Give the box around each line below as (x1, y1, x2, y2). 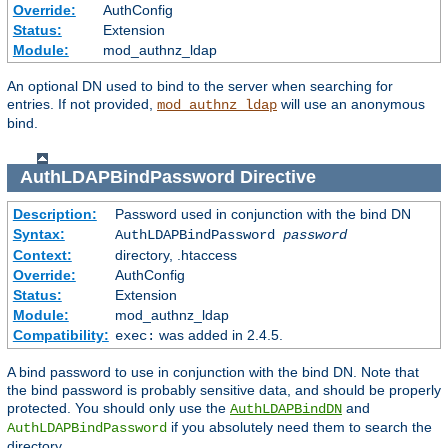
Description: (12, 205, 97, 222)
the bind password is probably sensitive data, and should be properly (7, 381, 441, 398)
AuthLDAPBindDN (230, 400, 342, 417)
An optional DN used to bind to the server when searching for (7, 77, 393, 94)
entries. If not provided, (7, 95, 157, 112)
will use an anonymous (277, 95, 425, 112)
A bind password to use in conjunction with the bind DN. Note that (7, 363, 419, 380)
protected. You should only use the (7, 399, 230, 416)
